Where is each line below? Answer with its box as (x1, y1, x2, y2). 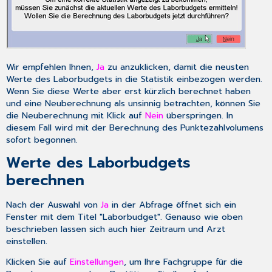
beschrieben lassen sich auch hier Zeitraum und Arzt (6, 222, 226, 236)
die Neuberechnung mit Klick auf (6, 108, 146, 122)
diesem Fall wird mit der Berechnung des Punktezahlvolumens (6, 120, 264, 134)
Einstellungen (70, 255, 124, 269)
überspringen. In (163, 108, 234, 122)
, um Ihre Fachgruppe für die (124, 255, 243, 269)
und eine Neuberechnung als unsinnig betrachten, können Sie (6, 96, 261, 110)
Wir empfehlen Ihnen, (6, 59, 97, 73)
